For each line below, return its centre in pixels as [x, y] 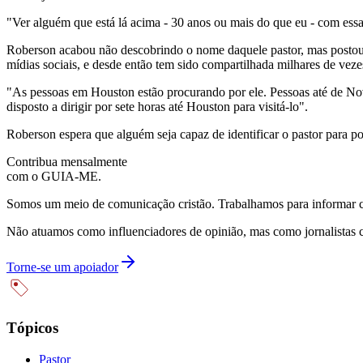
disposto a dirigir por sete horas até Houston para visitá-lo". [157, 106]
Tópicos [32, 328]
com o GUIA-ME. [54, 176]
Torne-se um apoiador [62, 267]
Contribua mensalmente [67, 161]
